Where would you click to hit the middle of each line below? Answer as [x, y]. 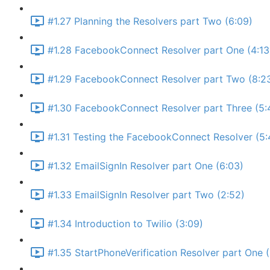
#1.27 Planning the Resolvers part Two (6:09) [150, 21]
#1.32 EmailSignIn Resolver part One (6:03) [146, 166]
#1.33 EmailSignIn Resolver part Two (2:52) [146, 195]
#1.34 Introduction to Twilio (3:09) [125, 224]
